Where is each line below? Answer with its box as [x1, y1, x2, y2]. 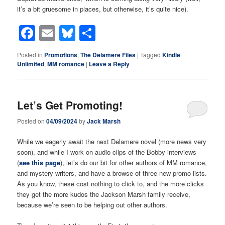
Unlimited [17, 59, 45, 69]
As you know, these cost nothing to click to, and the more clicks [17, 178, 204, 188]
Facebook [35, 22, 106, 45]
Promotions [44, 50, 78, 60]
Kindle [162, 50, 181, 60]
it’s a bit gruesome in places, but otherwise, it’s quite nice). [17, 4, 189, 14]
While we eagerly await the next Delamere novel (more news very [17, 136, 207, 146]
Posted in [17, 50, 43, 59]
